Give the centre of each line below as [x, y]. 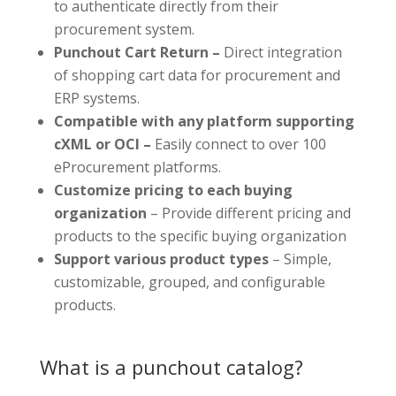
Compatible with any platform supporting [204, 121]
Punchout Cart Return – [137, 52]
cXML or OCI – [102, 144]
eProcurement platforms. [137, 167]
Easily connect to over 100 [238, 144]
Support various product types [163, 259]
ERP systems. [96, 98]
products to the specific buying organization [200, 236]
